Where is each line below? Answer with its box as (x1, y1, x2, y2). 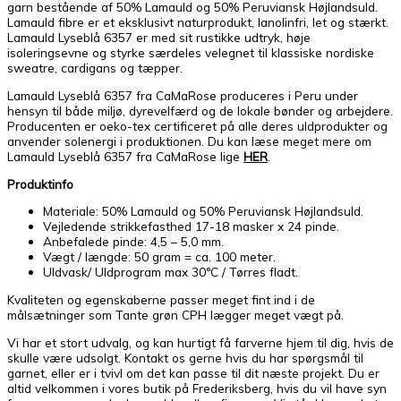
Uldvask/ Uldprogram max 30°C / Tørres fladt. (43, 264, 298, 280)
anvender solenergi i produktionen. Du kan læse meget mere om (7, 132, 371, 149)
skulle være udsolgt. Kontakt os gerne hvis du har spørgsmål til (7, 349, 363, 365)
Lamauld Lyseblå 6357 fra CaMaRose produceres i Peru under (7, 87, 358, 103)
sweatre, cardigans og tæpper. (7, 60, 183, 76)
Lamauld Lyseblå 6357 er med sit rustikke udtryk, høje (7, 30, 311, 46)
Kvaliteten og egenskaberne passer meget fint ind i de (7, 291, 315, 307)
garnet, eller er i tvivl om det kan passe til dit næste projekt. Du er (7, 364, 380, 380)
